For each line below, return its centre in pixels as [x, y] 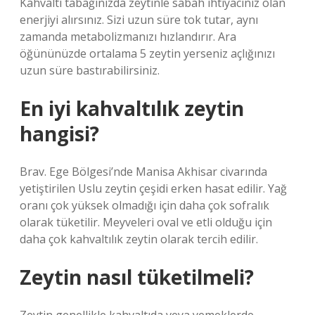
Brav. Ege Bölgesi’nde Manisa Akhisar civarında [143, 172]
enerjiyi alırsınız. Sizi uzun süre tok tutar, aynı [139, 20]
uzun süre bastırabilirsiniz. [90, 70]
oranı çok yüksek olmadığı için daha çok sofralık [144, 205]
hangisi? [59, 134]
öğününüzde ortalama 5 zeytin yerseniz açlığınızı [147, 53]
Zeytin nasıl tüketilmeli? [137, 277]
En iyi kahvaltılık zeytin [132, 108]
